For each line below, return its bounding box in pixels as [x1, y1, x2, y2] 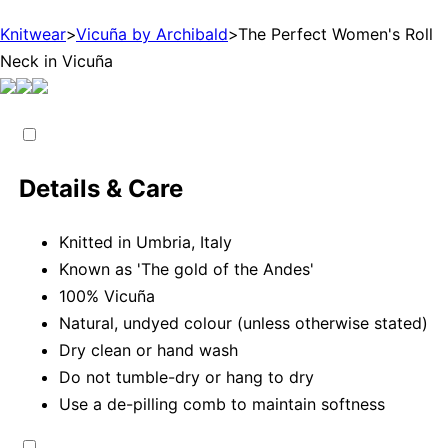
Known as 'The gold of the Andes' [59, 258, 315, 279]
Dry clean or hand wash [59, 339, 239, 360]
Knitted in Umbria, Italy [59, 231, 233, 252]
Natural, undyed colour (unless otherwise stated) [59, 312, 429, 333]
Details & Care [19, 173, 184, 203]
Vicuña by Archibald [76, 23, 228, 44]
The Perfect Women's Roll [238, 23, 433, 44]
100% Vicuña [59, 285, 156, 306]
